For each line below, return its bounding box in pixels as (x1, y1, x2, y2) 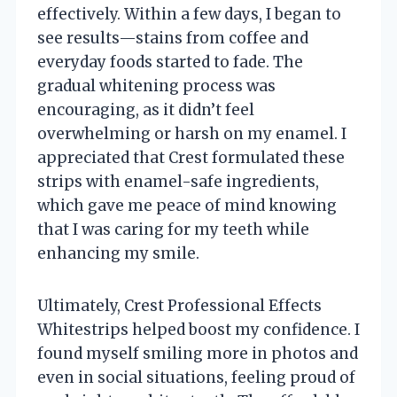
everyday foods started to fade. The (37, 51, 303, 72)
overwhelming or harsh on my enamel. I (37, 123, 346, 144)
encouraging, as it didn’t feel (37, 99, 254, 120)
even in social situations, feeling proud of (37, 367, 355, 387)
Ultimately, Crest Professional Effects (37, 295, 322, 315)
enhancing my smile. (37, 243, 199, 263)
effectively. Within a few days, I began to (37, 4, 341, 24)
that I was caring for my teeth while (37, 219, 309, 239)
